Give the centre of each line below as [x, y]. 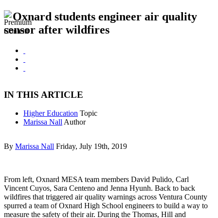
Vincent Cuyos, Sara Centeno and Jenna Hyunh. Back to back [100, 188]
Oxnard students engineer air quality [105, 17]
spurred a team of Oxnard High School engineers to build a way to [106, 206]
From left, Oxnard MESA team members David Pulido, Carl [96, 180]
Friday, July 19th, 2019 [91, 146]
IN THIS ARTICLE [44, 94]
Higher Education [51, 113]
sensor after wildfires [57, 30]
